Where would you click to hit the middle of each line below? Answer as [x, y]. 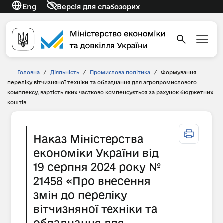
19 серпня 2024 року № [97, 167]
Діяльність [65, 72]
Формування [178, 72]
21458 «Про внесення [92, 181]
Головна [29, 72]
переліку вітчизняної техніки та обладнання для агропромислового [102, 82]
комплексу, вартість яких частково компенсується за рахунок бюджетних [110, 92]
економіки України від [96, 153]
